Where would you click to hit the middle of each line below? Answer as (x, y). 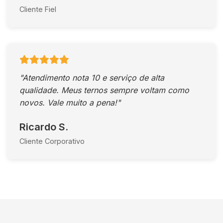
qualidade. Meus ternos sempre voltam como (104, 90)
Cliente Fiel (38, 9)
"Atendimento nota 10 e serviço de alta (92, 78)
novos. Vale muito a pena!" (70, 103)
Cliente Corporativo (52, 141)
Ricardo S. (44, 127)
